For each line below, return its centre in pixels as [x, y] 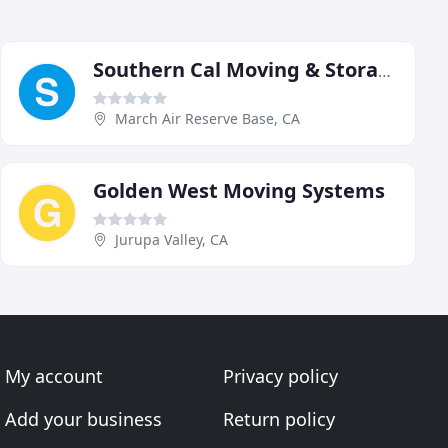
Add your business [84, 419]
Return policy [278, 419]
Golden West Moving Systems [239, 190]
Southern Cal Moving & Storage [384, 70]
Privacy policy [280, 376]
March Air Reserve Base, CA [207, 118]
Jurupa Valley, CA [171, 239]
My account [54, 376]
